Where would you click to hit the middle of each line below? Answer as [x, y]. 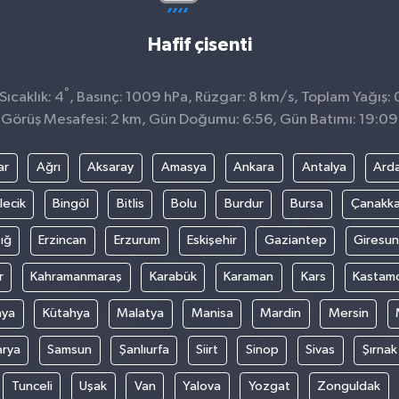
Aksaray [110, 167]
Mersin [348, 313]
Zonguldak [349, 387]
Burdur [244, 204]
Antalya [324, 167]
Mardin [281, 313]
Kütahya [66, 313]
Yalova [202, 387]
